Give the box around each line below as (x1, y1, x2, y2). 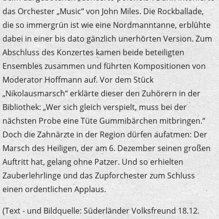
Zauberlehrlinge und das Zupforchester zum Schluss (2, 170, 195, 181)
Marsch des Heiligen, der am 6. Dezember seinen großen (2, 142, 211, 153)
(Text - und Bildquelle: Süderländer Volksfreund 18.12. (2, 205, 199, 216)
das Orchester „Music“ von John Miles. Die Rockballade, (2, 5, 204, 17)
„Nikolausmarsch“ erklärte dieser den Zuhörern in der (2, 88, 200, 99)
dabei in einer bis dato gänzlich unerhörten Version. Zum (2, 33, 212, 44)
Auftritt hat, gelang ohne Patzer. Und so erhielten (2, 156, 183, 167)
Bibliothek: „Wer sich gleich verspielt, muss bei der (2, 101, 187, 112)
